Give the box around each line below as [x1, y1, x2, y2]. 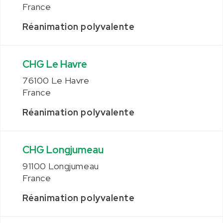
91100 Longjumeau [22, 160, 99, 172]
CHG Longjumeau [22, 143, 104, 156]
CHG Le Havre [22, 58, 87, 71]
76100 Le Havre [22, 75, 90, 86]
